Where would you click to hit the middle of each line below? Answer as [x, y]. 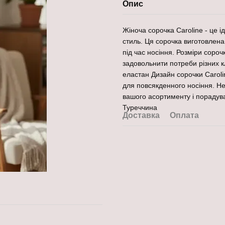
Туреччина [140, 107]
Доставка [141, 115]
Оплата [184, 115]
